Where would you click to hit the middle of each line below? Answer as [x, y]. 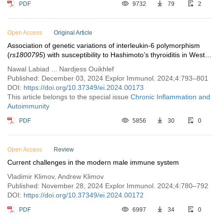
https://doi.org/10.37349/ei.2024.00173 [84, 88]
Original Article [73, 33]
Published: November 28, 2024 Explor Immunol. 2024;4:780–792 [108, 186]
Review [64, 150]
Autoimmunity [28, 106]
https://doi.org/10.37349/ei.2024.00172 [84, 195]
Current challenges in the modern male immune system [93, 162]
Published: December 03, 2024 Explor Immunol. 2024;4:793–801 [108, 78]
